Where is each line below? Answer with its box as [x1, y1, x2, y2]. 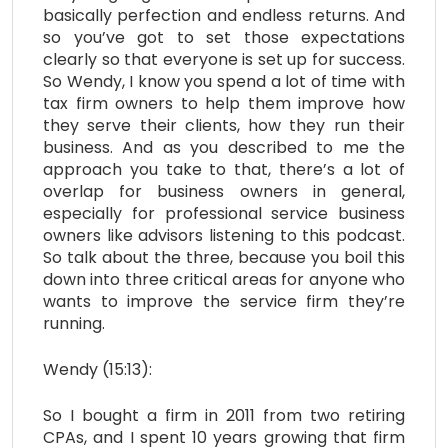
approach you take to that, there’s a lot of [43, 157, 405, 181]
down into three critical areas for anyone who [43, 267, 405, 291]
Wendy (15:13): [43, 357, 152, 381]
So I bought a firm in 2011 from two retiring [43, 403, 405, 427]
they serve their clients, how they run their [43, 113, 405, 137]
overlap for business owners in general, [43, 179, 405, 203]
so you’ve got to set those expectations [43, 25, 405, 49]
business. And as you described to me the [43, 135, 405, 159]
